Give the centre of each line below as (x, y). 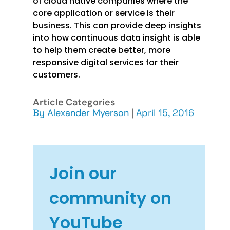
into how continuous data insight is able (117, 37)
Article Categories (74, 102)
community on (110, 198)
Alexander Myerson (88, 113)
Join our (83, 174)
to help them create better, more (102, 50)
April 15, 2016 (165, 112)
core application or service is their (104, 13)
